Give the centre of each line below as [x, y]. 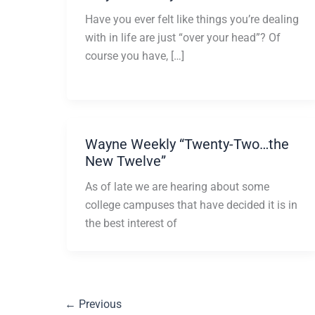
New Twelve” [125, 161]
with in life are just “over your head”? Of [182, 37]
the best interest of [131, 224]
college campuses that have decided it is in [191, 205]
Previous [99, 304]
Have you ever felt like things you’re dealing [192, 19]
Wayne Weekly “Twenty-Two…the [187, 144]
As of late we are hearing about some [177, 187]
